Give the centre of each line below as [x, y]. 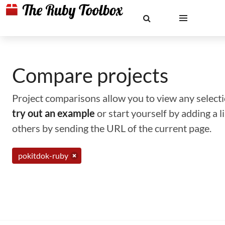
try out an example [53, 113]
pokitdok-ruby [43, 155]
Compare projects [90, 75]
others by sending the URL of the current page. [112, 128]
